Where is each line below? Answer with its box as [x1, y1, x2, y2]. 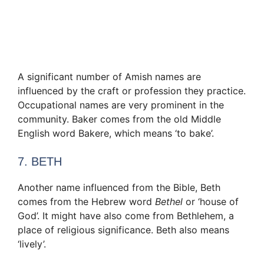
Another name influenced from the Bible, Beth [18, 181, 220, 193]
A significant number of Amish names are [18, 70, 201, 82]
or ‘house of [183, 195, 239, 207]
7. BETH [18, 154, 62, 168]
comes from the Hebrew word [18, 195, 155, 207]
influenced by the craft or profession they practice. [18, 84, 246, 97]
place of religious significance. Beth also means [18, 223, 229, 236]
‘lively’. [18, 237, 46, 250]
